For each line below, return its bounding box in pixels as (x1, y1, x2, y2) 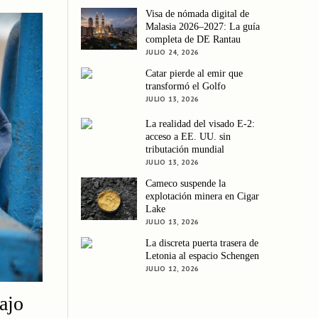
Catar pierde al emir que (146, 68, 243, 79)
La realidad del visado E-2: (146, 119, 256, 130)
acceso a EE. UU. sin (146, 131, 231, 143)
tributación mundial (146, 144, 225, 155)
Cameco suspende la (146, 178, 226, 190)
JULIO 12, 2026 (146, 264, 199, 274)
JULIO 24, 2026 (146, 48, 199, 57)
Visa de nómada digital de (146, 9, 250, 20)
